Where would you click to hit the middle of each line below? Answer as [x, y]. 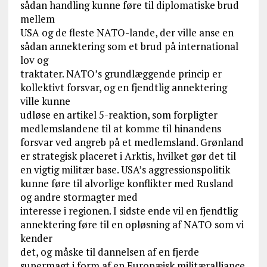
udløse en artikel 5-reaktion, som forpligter [119, 115]
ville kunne [45, 101]
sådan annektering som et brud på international [129, 46]
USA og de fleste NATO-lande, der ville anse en [127, 33]
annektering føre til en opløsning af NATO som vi [132, 225]
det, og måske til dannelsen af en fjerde [109, 252]
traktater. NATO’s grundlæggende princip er [121, 74]
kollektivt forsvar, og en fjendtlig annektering [123, 88]
